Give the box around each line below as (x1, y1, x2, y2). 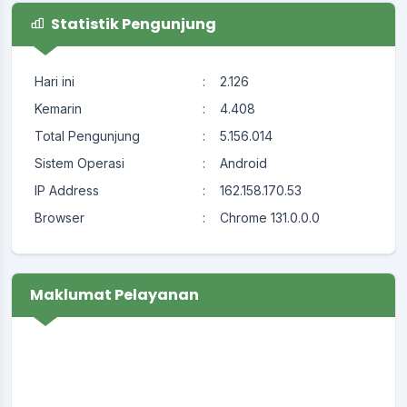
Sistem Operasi (35, 154, 124, 171)
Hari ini (35, 73, 74, 89)
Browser (35, 209, 84, 225)
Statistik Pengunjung (48, 13, 216, 35)
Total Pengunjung (35, 127, 140, 144)
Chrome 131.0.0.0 (220, 209, 320, 225)
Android (220, 154, 267, 171)
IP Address (35, 182, 99, 198)
